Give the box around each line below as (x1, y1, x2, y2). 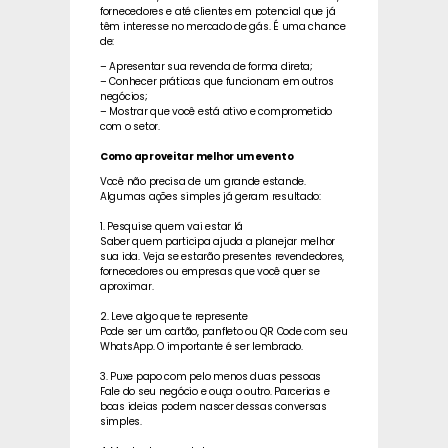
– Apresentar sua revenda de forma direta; (100, 59, 313, 75)
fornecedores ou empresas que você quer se (100, 264, 320, 280)
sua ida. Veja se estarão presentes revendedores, (100, 249, 345, 265)
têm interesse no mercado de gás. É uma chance (100, 19, 346, 35)
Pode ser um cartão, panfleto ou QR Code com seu (100, 324, 348, 340)
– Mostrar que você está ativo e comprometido (100, 104, 333, 120)
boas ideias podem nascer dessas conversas (100, 399, 327, 415)
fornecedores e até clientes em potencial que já (100, 4, 336, 20)
